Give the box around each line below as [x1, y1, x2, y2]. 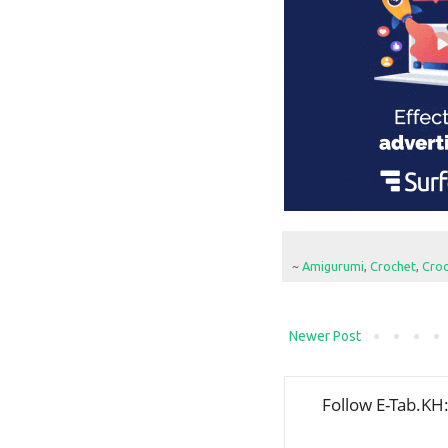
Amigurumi [302, 258, 364, 273]
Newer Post [289, 327, 361, 344]
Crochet [370, 258, 416, 273]
